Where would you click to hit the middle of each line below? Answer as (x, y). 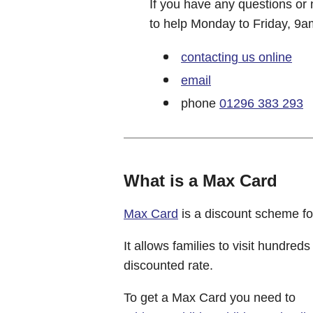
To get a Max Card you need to (210, 297)
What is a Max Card (201, 180)
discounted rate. (168, 265)
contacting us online (236, 57)
